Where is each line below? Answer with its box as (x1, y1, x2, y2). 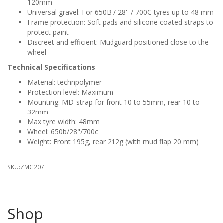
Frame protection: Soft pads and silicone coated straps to (27, 17, 213, 27)
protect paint (27, 27, 69, 37)
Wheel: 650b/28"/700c (27, 127, 98, 137)
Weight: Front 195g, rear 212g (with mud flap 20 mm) (27, 137, 199, 147)
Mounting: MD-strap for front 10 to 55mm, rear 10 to (27, 97, 200, 107)
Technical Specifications (7, 62, 95, 72)
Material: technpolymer (27, 77, 102, 87)
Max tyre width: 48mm (27, 117, 100, 127)
